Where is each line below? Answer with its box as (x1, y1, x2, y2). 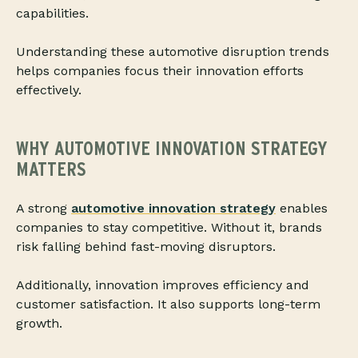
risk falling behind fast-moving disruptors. (16, 239, 276, 255)
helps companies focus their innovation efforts (16, 63, 304, 79)
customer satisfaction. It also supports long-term (16, 296, 320, 312)
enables (276, 201, 328, 217)
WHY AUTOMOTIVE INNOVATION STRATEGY (16, 137, 328, 161)
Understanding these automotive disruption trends (16, 44, 329, 60)
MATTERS (16, 157, 86, 181)
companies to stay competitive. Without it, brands (16, 220, 322, 236)
